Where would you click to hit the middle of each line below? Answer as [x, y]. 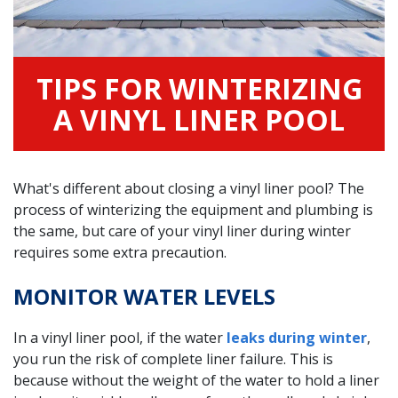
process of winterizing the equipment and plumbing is [193, 209]
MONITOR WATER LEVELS [144, 296]
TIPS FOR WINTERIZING [199, 88]
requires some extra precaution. [120, 252]
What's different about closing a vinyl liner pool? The [189, 188]
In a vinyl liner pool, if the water [120, 337]
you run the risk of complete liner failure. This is [173, 358]
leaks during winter [297, 337]
